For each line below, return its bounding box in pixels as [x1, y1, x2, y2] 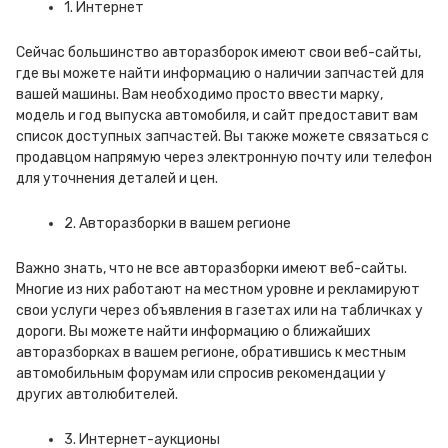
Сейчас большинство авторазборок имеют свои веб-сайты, [16, 44, 421, 61]
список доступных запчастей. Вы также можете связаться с [16, 128, 429, 145]
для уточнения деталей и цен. [16, 170, 218, 187]
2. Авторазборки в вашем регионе [64, 215, 291, 232]
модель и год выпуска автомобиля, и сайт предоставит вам [16, 107, 418, 124]
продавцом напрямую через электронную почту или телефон [16, 149, 432, 166]
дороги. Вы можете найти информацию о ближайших [16, 323, 371, 340]
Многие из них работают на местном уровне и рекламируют [16, 281, 420, 298]
